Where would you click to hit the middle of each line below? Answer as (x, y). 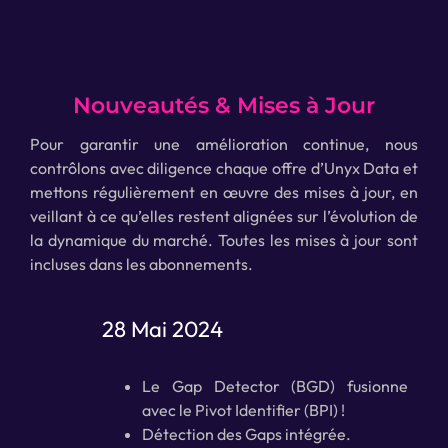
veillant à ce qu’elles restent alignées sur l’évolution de (224, 216)
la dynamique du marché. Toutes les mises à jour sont (224, 240)
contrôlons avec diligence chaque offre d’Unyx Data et (224, 168)
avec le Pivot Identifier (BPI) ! (243, 410)
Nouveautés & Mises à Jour (224, 106)
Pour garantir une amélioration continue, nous (224, 144)
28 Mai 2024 (162, 329)
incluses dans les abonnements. (141, 264)
